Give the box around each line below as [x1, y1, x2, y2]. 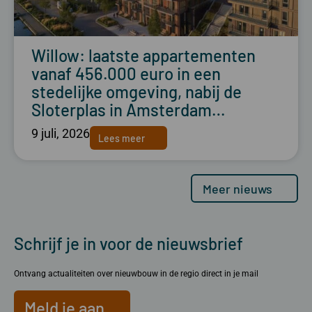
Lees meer [98, 132, 145, 144]
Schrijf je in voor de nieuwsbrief [14, 233, 243, 254]
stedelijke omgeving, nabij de [31, 81, 242, 102]
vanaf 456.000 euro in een [31, 63, 221, 84]
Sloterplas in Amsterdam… [31, 100, 226, 120]
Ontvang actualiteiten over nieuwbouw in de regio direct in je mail [14, 269, 258, 279]
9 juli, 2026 [31, 126, 90, 141]
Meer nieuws [202, 180, 272, 196]
